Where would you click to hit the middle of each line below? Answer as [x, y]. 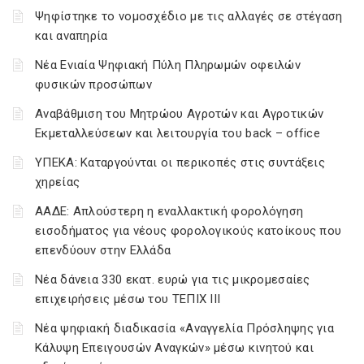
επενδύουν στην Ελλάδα [103, 250]
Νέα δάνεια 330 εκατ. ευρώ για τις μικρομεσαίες [173, 279]
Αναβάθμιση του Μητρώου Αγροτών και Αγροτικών [180, 114]
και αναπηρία [71, 36]
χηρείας [58, 182]
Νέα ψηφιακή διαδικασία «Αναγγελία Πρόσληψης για [185, 328]
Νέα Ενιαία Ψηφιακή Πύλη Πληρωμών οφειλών [168, 65]
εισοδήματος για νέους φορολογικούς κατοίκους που [188, 231]
